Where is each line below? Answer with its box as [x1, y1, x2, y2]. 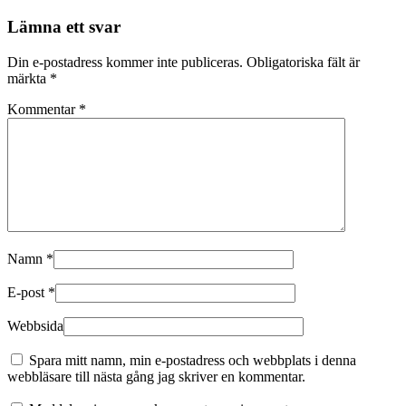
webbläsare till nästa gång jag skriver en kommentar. [7, 368, 305, 384]
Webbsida [7, 317, 63, 333]
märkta [7, 70, 50, 86]
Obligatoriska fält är [246, 53, 360, 70]
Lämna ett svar [7, 17, 121, 37]
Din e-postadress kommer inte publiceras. [7, 53, 243, 70]
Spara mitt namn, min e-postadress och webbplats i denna [29, 352, 356, 368]
